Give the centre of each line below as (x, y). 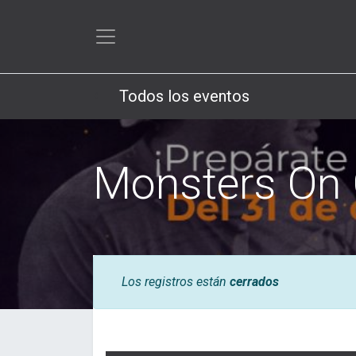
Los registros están (176, 281)
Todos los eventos (184, 96)
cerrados (254, 281)
